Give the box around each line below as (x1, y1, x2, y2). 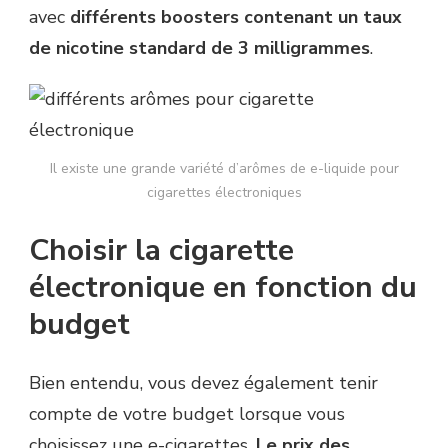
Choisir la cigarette (29, 229, 294, 271)
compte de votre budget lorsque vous (29, 401, 345, 426)
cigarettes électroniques (146, 182, 302, 202)
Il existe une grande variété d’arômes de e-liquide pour (49, 158, 399, 178)
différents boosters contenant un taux (70, 4, 402, 29)
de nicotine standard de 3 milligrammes (29, 35, 370, 60)
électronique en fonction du (29, 266, 417, 308)
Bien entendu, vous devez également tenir (29, 370, 378, 395)
